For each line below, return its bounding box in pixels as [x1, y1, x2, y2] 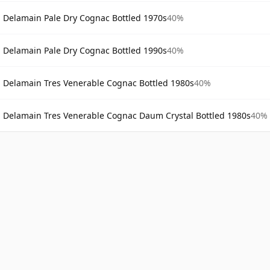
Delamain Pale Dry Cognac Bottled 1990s [3, 44, 167, 56]
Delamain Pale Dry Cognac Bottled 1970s [3, 11, 167, 24]
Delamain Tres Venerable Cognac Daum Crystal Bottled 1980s [3, 109, 251, 121]
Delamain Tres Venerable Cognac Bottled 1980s [3, 77, 194, 89]
